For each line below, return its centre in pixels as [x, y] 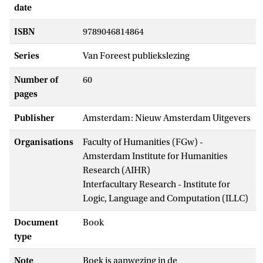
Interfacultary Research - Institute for [156, 184]
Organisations [44, 142]
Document [36, 222]
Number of [36, 80]
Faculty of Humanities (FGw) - [143, 142]
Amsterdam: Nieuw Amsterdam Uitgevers [167, 118]
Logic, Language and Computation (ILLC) [166, 198]
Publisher [34, 118]
